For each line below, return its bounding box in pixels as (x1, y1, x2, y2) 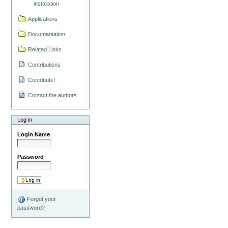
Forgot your (25, 195, 56, 202)
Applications (28, 16, 58, 22)
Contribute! (28, 77, 55, 83)
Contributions (28, 62, 61, 68)
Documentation (28, 31, 66, 38)
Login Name (17, 131, 50, 138)
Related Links (28, 46, 62, 53)
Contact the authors (28, 92, 77, 99)
